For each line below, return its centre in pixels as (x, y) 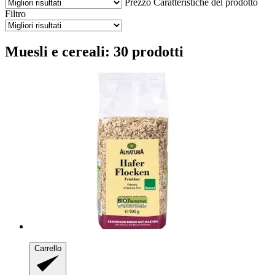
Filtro (15, 14)
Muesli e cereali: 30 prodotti (94, 51)
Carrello (48, 248)
